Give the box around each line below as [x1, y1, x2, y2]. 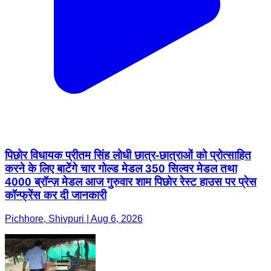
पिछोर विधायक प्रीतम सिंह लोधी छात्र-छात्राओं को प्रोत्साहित [5, 148, 251, 162]
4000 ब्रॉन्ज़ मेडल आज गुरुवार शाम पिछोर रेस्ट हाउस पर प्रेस [5, 175, 256, 188]
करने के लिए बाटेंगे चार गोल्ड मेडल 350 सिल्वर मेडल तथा [5, 162, 237, 175]
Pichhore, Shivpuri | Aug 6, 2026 [5, 213, 143, 224]
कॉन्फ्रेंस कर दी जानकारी [5, 188, 106, 201]
